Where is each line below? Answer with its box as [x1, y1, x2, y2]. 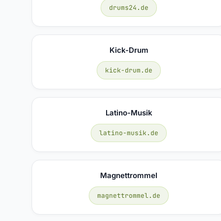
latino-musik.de [99, 128, 159, 137]
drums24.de [109, 3, 149, 12]
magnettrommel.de [97, 191, 161, 200]
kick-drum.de [105, 66, 153, 74]
